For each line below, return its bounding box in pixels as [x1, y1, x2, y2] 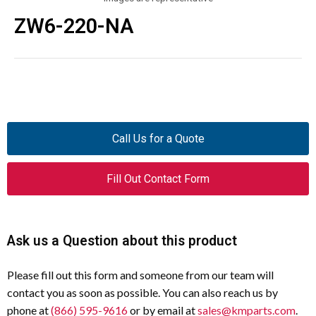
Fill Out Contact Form [107, 172, 209, 186]
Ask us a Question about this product [7, 233, 237, 249]
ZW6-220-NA [14, 14, 134, 38]
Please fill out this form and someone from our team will [7, 268, 274, 281]
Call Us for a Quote [111, 132, 205, 145]
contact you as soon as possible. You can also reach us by [7, 286, 278, 299]
